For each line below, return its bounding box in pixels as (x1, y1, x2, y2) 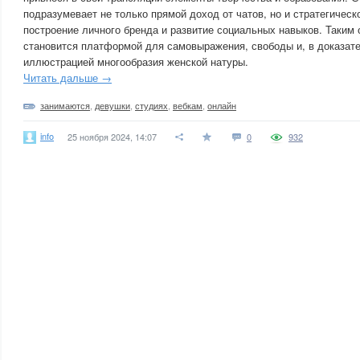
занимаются (40, 99, 90, 112)
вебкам (173, 99, 202, 112)
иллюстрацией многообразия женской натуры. (23, 54, 248, 69)
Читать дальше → (23, 70, 112, 85)
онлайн (207, 99, 236, 112)
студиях (135, 99, 168, 112)
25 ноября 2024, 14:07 (67, 130, 157, 143)
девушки (95, 99, 130, 112)
